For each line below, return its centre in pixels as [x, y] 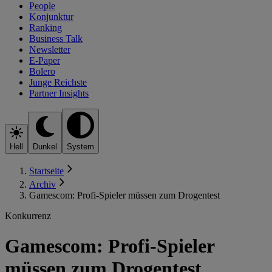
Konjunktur [51, 16]
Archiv [42, 185]
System [80, 147]
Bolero [42, 71]
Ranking [46, 27]
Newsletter [50, 49]
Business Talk [56, 38]
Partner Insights [59, 93]
